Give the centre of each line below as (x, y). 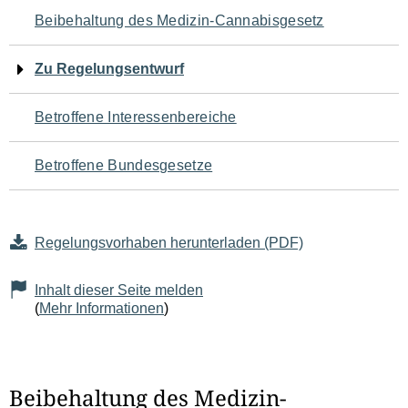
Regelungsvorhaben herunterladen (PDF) (169, 243)
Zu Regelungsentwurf (109, 69)
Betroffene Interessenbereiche (136, 117)
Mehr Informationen (102, 308)
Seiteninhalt (82, 129)
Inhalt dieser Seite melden (119, 290)
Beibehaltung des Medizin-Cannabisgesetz (179, 20)
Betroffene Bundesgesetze (124, 165)
